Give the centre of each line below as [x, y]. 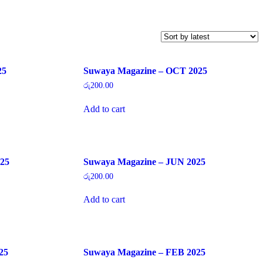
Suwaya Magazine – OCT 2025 [145, 70]
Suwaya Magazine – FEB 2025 [144, 252]
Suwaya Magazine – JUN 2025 [144, 161]
